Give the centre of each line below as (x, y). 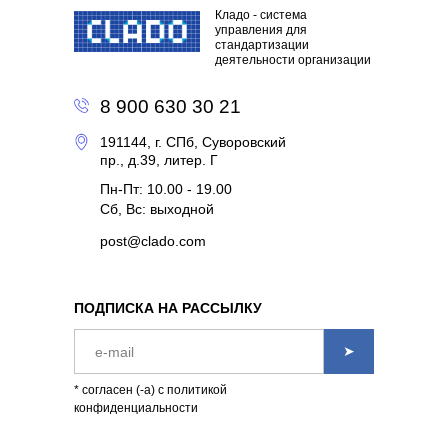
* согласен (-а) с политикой (150, 390)
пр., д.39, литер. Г (159, 160)
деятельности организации (293, 60)
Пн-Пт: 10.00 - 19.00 (166, 189)
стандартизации (262, 45)
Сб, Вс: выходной (157, 209)
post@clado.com (153, 241)
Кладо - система (261, 15)
